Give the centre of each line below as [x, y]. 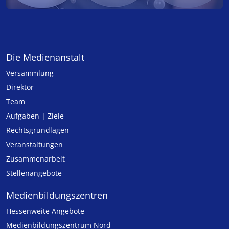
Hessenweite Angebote [45, 211]
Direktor [20, 87]
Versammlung [30, 73]
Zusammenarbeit [36, 159]
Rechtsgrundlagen [38, 130]
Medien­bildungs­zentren [57, 195]
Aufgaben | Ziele [35, 116]
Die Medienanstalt [45, 57]
